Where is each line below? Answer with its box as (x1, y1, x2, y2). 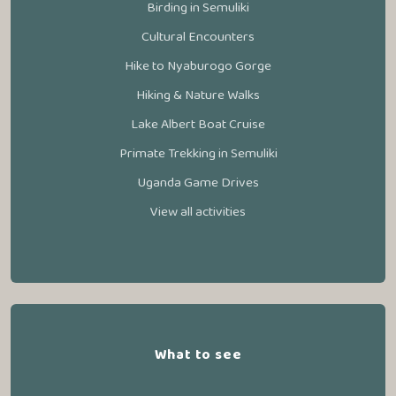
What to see (154, 344, 242, 366)
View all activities (150, 201, 246, 223)
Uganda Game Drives (137, 171, 259, 194)
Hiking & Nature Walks (136, 84, 260, 106)
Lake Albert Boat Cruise (131, 113, 265, 135)
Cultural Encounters (141, 26, 255, 48)
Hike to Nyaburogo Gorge (125, 55, 271, 77)
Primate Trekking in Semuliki (118, 142, 278, 164)
